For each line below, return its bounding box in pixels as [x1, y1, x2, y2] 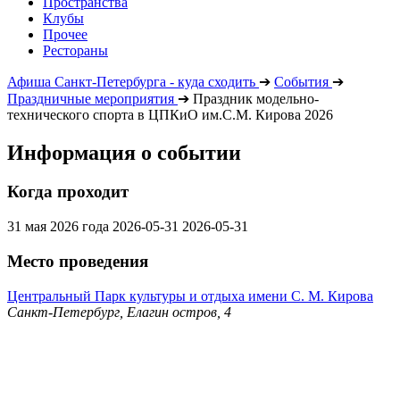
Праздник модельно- [193, 90, 319, 106]
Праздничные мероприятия [7, 90, 174, 106]
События [274, 73, 329, 89]
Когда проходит [7, 182, 129, 202]
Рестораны [43, 42, 108, 58]
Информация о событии [7, 140, 241, 164]
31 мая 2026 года [7, 219, 109, 235]
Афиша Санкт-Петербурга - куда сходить [7, 73, 255, 89]
